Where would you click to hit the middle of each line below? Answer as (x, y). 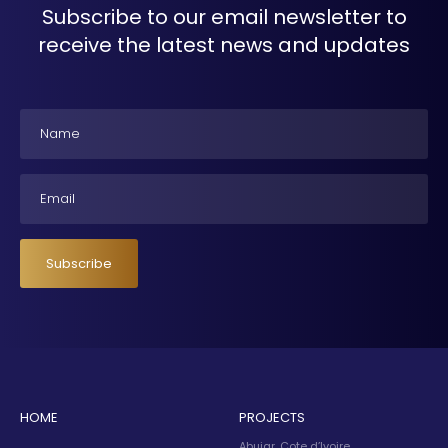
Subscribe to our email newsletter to (224, 17)
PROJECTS (272, 418)
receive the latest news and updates (224, 45)
